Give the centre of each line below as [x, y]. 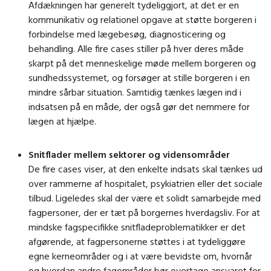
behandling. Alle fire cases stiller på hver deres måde [136, 48]
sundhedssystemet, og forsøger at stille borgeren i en [139, 77]
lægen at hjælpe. [62, 121]
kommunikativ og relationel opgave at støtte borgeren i [142, 19]
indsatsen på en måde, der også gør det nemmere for [139, 106]
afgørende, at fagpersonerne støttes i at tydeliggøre [137, 242]
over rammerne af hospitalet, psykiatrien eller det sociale [145, 184]
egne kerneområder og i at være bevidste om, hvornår [140, 256]
